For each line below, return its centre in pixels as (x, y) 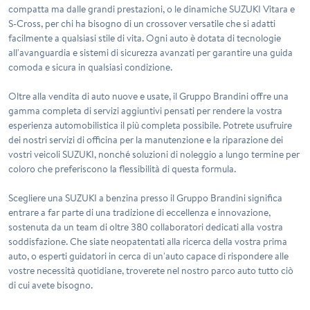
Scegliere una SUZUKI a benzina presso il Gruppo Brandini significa (145, 198)
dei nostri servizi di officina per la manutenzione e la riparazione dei (146, 139)
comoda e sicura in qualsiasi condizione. (90, 67)
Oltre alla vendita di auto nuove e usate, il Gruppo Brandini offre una (148, 96)
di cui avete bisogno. (51, 285)
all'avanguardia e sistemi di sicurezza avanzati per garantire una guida (151, 52)
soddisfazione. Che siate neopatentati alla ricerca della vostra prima (148, 241)
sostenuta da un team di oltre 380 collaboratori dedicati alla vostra (146, 227)
